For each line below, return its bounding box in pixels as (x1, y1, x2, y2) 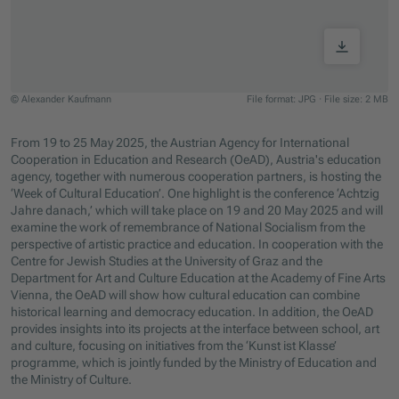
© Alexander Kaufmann (11, 94, 112, 106)
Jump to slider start (10, 106, 116, 121)
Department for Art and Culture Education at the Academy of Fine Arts (11, 271, 387, 286)
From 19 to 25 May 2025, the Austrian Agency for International (11, 135, 350, 151)
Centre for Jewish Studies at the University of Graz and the (11, 254, 323, 269)
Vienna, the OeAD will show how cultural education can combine (11, 288, 361, 303)
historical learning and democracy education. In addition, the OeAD (11, 305, 374, 320)
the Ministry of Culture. (11, 372, 133, 387)
